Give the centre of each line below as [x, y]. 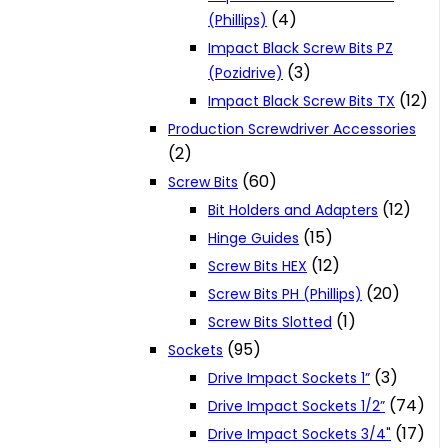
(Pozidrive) [245, 73]
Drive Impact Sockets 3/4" [299, 434]
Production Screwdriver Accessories [292, 129]
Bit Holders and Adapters [293, 210]
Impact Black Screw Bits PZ [300, 48]
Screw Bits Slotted [270, 322]
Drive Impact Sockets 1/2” [296, 406]
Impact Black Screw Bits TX [301, 101]
